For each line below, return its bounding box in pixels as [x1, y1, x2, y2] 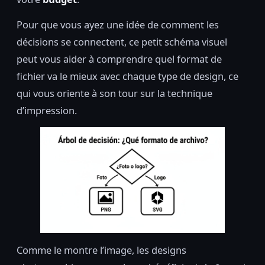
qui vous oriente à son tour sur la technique [17, 86, 212, 101]
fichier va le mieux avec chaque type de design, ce [17, 69, 238, 83]
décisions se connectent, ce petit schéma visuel [17, 35, 227, 49]
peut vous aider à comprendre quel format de [17, 52, 222, 66]
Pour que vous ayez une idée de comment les [17, 18, 219, 32]
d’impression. [17, 104, 77, 118]
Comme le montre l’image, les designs [17, 243, 186, 257]
